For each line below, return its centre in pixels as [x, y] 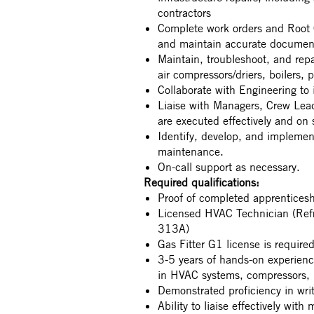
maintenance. [191, 151]
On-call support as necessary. [229, 167]
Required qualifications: [202, 182]
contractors [184, 13]
